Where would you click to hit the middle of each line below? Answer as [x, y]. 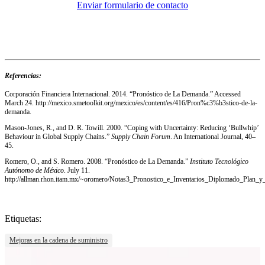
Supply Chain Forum [141, 137]
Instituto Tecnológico [219, 162]
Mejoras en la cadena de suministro [59, 240]
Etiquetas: [23, 219]
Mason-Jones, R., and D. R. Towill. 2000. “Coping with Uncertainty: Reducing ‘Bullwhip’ [132, 128]
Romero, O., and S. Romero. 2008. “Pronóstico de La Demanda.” [97, 162]
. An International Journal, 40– [213, 137]
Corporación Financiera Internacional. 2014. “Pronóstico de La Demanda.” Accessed [123, 94]
